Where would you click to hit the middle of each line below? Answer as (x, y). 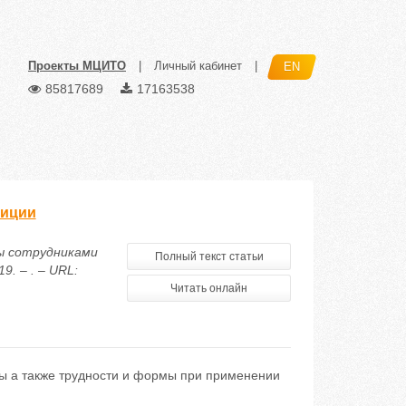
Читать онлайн (209, 288)
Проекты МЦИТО (77, 66)
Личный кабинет (198, 66)
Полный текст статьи (209, 256)
